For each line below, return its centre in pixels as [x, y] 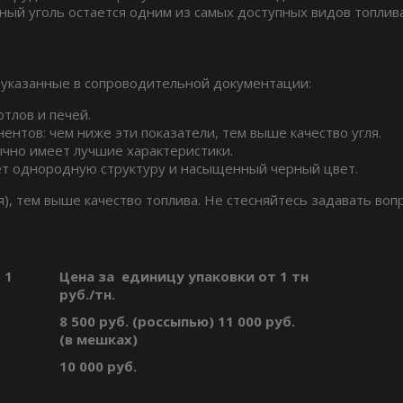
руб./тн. [87, 295]
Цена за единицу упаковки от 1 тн [184, 277]
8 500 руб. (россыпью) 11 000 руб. [177, 322]
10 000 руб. [98, 367]
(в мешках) [99, 340]
